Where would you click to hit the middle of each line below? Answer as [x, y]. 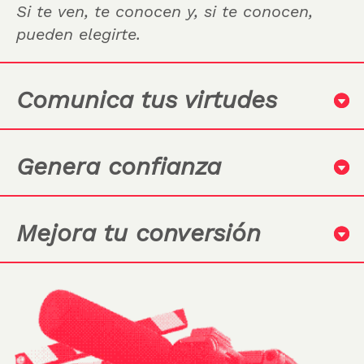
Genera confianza [119, 166]
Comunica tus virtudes [147, 99]
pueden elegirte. [78, 34]
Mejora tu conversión [139, 232]
